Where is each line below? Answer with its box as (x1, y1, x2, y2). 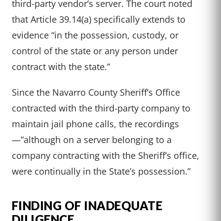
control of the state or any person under (12, 44, 178, 57)
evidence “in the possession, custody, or (12, 29, 179, 41)
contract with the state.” (12, 60, 110, 73)
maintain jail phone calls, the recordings (12, 117, 179, 130)
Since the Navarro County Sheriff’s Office (12, 86, 180, 99)
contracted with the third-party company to (12, 102, 190, 114)
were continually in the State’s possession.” (12, 165, 190, 178)
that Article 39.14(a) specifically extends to (12, 13, 185, 26)
